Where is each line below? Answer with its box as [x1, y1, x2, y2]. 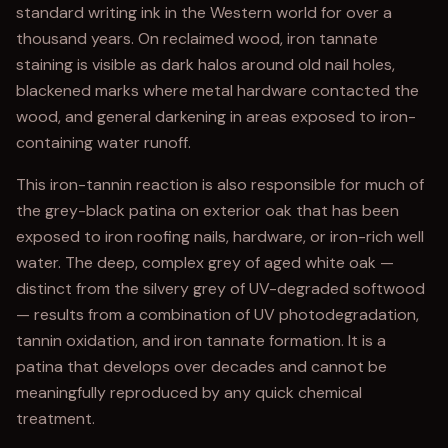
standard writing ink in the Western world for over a [16, 2, 392, 23]
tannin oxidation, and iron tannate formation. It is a [16, 330, 386, 351]
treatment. [16, 408, 95, 429]
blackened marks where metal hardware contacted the [16, 80, 419, 101]
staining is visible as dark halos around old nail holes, [16, 54, 395, 75]
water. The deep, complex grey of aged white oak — [16, 252, 394, 273]
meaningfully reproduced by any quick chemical [16, 382, 362, 403]
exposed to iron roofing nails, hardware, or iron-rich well [16, 226, 424, 247]
